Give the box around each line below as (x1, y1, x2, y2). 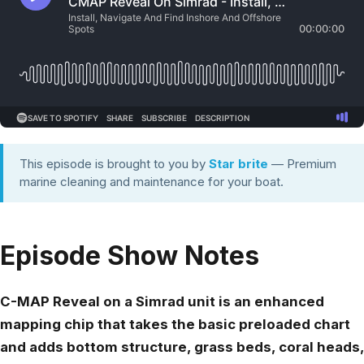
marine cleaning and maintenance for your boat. (19, 174, 284, 189)
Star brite (209, 156, 268, 171)
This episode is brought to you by (19, 156, 206, 171)
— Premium (271, 156, 336, 171)
